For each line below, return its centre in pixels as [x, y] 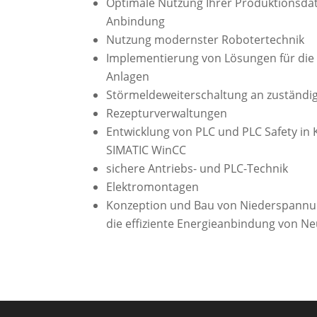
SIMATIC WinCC [146, 150]
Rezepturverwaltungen [167, 113]
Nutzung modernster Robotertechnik [206, 39]
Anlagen [128, 76]
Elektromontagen [153, 186]
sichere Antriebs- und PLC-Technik [197, 168]
